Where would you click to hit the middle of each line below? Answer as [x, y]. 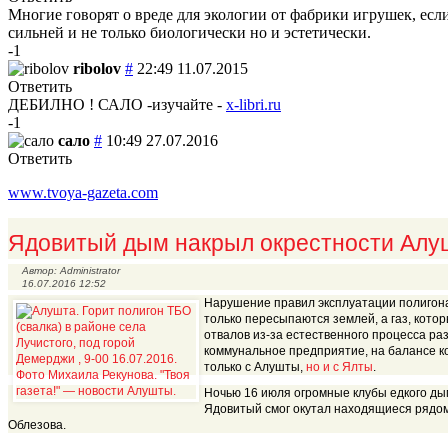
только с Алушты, [255, 366]
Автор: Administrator [71, 270]
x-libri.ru [253, 104]
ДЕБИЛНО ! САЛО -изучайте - [117, 104]
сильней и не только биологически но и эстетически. [189, 32]
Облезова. [37, 424]
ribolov [97, 68]
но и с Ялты [339, 366]
